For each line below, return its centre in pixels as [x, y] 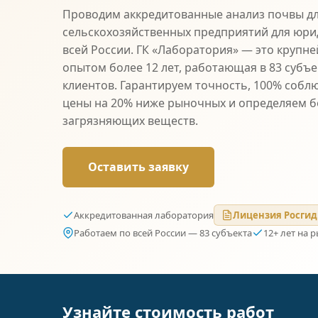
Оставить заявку [138, 167]
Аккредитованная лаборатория [144, 215]
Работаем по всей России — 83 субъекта [163, 233]
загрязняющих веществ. [130, 121]
